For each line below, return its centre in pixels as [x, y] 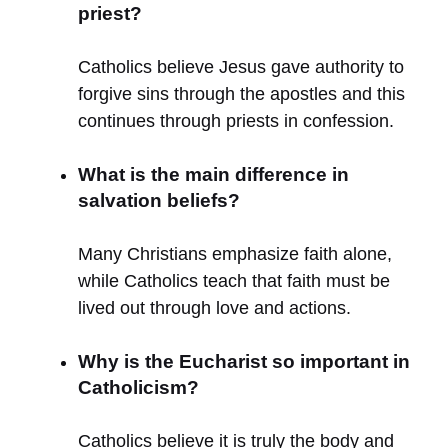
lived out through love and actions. [214, 307]
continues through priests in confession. [236, 120]
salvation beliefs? [159, 200]
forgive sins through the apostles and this [241, 93]
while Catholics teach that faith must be [234, 280]
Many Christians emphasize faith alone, [235, 253]
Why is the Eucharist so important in [244, 361]
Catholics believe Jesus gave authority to [241, 66]
